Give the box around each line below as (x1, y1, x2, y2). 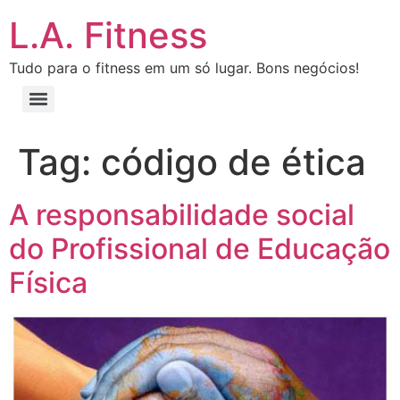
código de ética (101, 140, 366, 184)
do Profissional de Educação (9, 231, 390, 266)
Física (9, 265, 87, 300)
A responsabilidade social (9, 197, 354, 232)
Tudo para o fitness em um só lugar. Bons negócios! (9, 59, 359, 77)
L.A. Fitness (9, 13, 207, 57)
